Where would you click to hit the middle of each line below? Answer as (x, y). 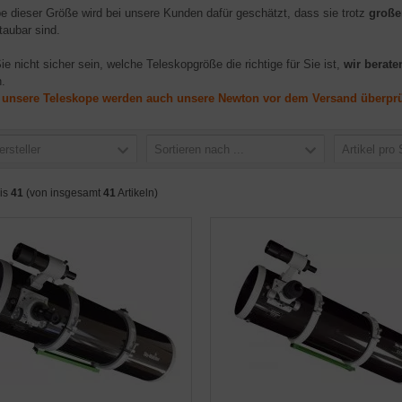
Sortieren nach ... (200, 149)
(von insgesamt (63, 193)
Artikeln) (137, 193)
